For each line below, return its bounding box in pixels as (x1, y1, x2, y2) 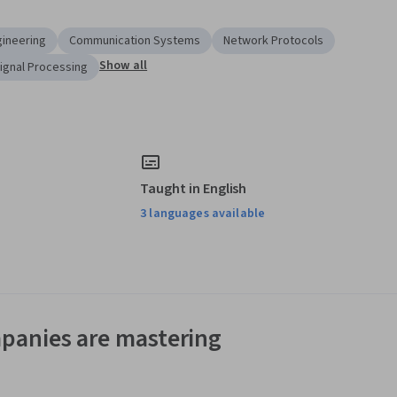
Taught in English (140, 179, 247, 199)
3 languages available (140, 205, 266, 223)
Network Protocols (223, 32, 323, 51)
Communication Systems (69, 32, 200, 51)
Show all (99, 57, 148, 75)
